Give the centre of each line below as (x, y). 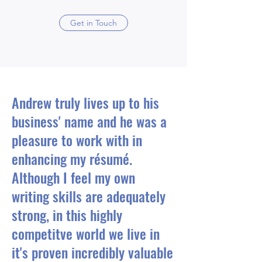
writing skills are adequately (89, 196)
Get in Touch (94, 23)
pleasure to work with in (77, 140)
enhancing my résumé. (72, 158)
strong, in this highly (67, 215)
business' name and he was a (89, 121)
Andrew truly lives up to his (85, 102)
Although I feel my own (73, 177)
